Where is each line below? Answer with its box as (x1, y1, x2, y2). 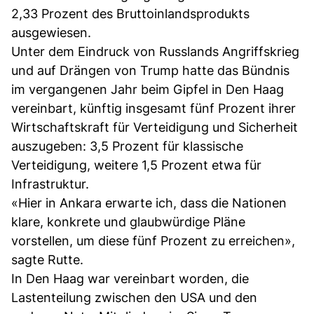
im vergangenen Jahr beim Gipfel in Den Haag (11, 81, 284, 97)
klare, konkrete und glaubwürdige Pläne (11, 214, 245, 229)
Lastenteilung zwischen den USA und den (11, 289, 257, 305)
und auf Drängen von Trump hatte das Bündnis (11, 62, 289, 78)
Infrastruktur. (11, 176, 89, 191)
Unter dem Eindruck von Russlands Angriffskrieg (11, 43, 299, 59)
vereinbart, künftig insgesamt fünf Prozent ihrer (11, 100, 296, 116)
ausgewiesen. (11, 25, 91, 40)
